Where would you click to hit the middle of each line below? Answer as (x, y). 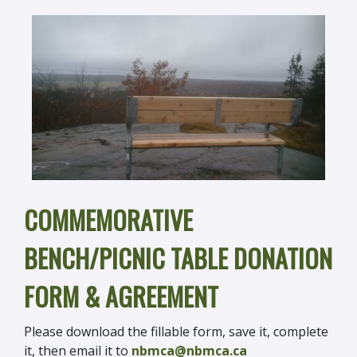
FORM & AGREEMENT (121, 296)
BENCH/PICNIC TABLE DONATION (178, 258)
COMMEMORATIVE (108, 220)
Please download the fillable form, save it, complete (176, 332)
